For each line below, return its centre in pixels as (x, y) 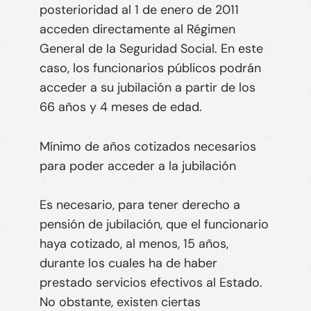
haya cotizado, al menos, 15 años (133, 244)
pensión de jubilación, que (115, 225)
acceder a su (78, 87)
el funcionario (229, 225)
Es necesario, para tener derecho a (140, 205)
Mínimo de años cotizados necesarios (148, 146)
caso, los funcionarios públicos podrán (150, 68)
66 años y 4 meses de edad (119, 107)
